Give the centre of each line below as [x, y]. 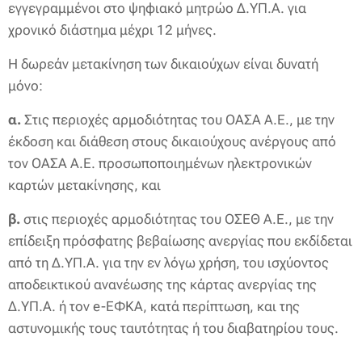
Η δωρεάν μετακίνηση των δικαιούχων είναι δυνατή [163, 63]
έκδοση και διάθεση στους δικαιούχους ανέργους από [172, 141]
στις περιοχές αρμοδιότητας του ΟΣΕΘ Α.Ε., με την [177, 219]
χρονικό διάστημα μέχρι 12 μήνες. [112, 29]
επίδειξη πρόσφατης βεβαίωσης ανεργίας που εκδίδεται [180, 240]
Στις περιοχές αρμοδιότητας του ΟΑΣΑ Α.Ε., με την [178, 119]
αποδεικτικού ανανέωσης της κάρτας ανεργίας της [162, 284]
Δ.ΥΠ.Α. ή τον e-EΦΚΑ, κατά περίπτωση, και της [154, 306]
